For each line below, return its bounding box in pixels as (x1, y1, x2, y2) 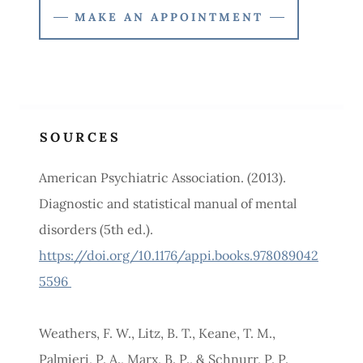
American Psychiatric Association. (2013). (39, 169, 286, 186)
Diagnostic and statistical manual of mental (39, 195, 297, 211)
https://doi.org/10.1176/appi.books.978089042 (39, 247, 318, 263)
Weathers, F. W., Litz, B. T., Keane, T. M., (39, 325, 275, 341)
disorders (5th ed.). (39, 221, 153, 237)
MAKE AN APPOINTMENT (75, 10, 263, 24)
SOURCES (40, 129, 121, 145)
